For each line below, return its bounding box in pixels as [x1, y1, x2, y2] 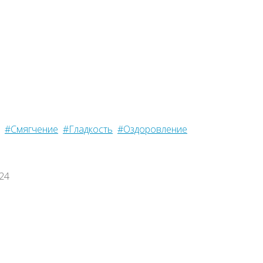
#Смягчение [5, 123, 58, 136]
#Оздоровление [117, 123, 187, 136]
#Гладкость [63, 123, 113, 136]
